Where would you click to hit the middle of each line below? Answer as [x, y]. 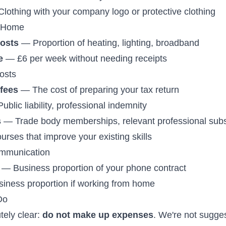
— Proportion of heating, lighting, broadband [109, 43]
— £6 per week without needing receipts [85, 59]
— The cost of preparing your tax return [99, 90]
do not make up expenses [98, 215]
